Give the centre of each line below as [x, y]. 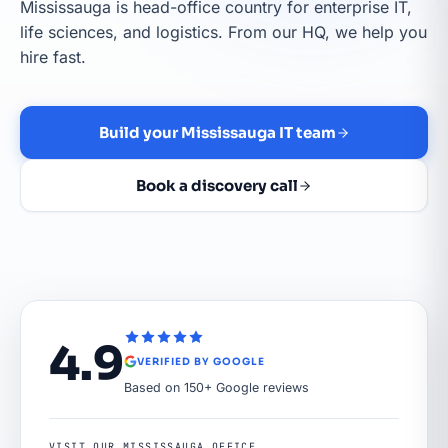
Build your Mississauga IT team [217, 132]
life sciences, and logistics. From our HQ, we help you [223, 32]
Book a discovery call [217, 185]
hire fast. [53, 57]
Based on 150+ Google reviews [216, 387]
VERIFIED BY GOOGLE [201, 361]
